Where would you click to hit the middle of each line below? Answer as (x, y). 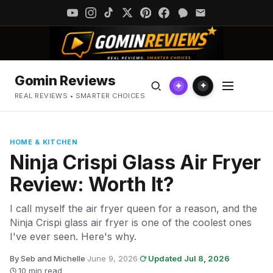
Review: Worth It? (92, 184)
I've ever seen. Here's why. (73, 236)
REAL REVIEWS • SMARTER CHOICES (80, 96)
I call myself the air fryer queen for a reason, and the (133, 208)
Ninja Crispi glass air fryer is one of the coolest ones (131, 222)
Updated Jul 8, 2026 (189, 258)
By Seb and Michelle (48, 258)
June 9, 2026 (112, 258)
